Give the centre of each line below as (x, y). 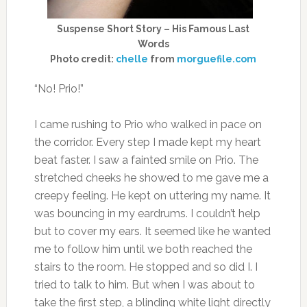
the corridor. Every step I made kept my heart (147, 142)
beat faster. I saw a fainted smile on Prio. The (146, 160)
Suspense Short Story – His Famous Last (153, 28)
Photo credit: (83, 59)
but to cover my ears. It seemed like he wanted (152, 231)
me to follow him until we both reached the (143, 249)
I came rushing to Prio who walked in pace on (148, 124)
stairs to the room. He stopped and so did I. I (146, 267)
